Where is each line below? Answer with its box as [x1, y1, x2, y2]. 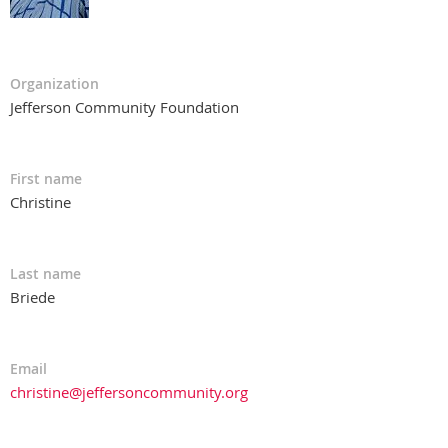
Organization [10, 73, 99, 93]
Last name [10, 263, 81, 283]
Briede [10, 286, 55, 307]
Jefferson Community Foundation [10, 96, 239, 117]
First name [10, 168, 82, 188]
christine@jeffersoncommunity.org [10, 381, 248, 402]
